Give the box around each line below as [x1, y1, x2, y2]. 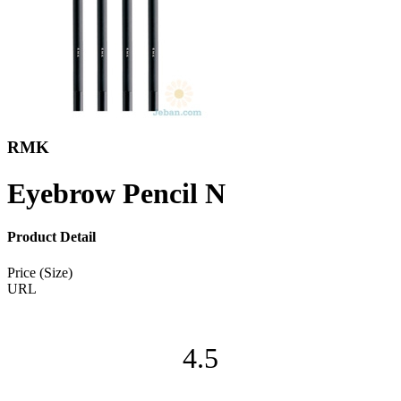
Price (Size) [7, 264, 73, 280]
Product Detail [7, 229, 96, 245]
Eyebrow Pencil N [7, 176, 226, 209]
